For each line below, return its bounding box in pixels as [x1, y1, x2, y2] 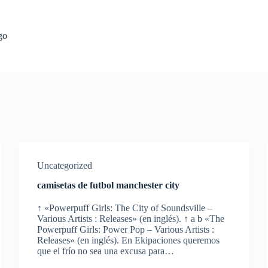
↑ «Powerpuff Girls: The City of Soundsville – [37, 203, 213, 213]
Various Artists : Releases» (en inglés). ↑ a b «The [37, 214, 225, 224]
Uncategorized [37, 160, 93, 170]
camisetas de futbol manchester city [37, 180, 180, 190]
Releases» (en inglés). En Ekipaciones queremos [37, 235, 220, 245]
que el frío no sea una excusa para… [37, 246, 175, 256]
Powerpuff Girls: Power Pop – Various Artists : [37, 224, 215, 234]
